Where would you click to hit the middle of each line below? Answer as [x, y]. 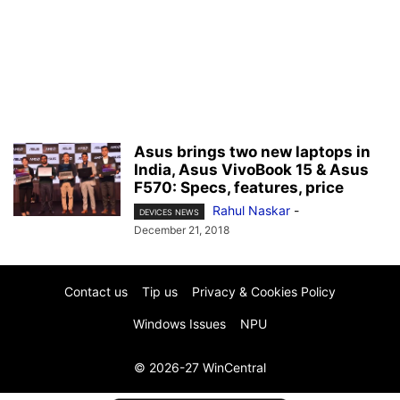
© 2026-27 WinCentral [200, 368]
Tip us [160, 292]
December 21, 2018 [182, 230]
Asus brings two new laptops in [252, 152]
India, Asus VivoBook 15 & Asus [251, 170]
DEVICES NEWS [169, 212]
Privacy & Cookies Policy [264, 292]
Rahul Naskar [251, 210]
